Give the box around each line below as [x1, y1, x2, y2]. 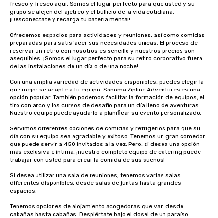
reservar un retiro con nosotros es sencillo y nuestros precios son [10, 47, 195, 54]
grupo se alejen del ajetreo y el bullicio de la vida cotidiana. [10, 8, 174, 15]
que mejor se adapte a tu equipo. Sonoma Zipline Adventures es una [10, 86, 200, 93]
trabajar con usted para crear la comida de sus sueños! [10, 156, 165, 163]
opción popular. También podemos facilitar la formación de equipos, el [10, 94, 204, 101]
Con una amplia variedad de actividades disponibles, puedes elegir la [10, 78, 204, 85]
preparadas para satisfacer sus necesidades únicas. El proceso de [10, 39, 198, 46]
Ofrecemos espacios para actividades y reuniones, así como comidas [10, 32, 205, 38]
